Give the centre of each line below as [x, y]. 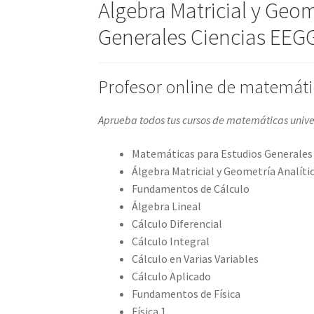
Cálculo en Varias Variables [196, 258]
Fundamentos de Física [186, 293]
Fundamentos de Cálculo [191, 188]
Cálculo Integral [171, 241]
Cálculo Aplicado [172, 276]
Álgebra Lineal [167, 206]
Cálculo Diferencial [177, 223]
